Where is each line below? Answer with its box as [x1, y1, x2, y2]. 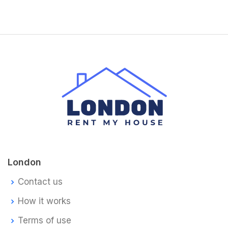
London [8, 156, 41, 167]
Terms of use [18, 215, 71, 226]
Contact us [18, 177, 63, 187]
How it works [18, 196, 71, 207]
